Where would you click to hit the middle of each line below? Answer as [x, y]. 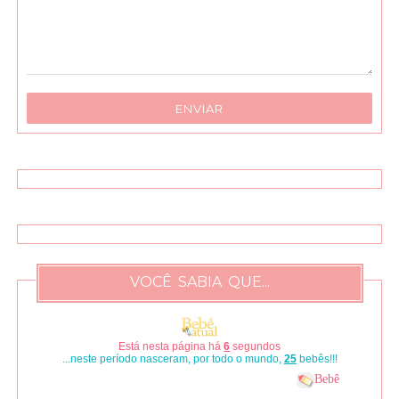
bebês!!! [317, 358]
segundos [256, 346]
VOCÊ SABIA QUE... [200, 282]
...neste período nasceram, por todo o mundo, [173, 358]
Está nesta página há [171, 346]
